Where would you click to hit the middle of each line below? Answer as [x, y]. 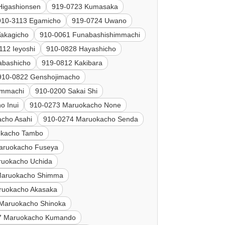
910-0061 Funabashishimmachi [90, 35]
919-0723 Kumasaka [85, 7]
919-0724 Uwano [99, 21]
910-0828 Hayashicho [81, 49]
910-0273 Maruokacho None [76, 105]
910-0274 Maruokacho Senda [91, 119]
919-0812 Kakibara [72, 63]
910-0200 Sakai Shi [67, 91]
